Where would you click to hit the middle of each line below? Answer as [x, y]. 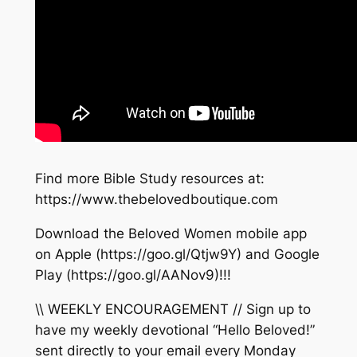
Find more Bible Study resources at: [149, 179]
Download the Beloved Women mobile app [171, 234]
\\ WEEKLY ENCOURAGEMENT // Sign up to [173, 309]
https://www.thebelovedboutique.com [156, 200]
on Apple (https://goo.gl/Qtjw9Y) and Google [177, 255]
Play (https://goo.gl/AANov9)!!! [133, 275]
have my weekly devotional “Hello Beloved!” [175, 330]
